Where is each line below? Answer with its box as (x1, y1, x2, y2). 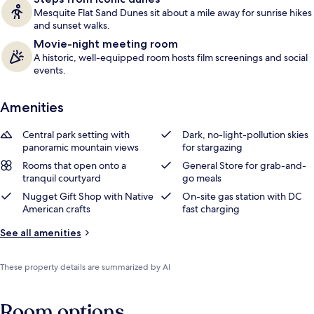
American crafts (22, 203, 90, 215)
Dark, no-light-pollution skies (182, 128, 308, 141)
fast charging (182, 203, 240, 215)
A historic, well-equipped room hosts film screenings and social (34, 51, 308, 64)
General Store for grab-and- (182, 159, 306, 172)
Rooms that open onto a (22, 159, 126, 172)
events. (34, 64, 66, 76)
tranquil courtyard (22, 172, 101, 184)
